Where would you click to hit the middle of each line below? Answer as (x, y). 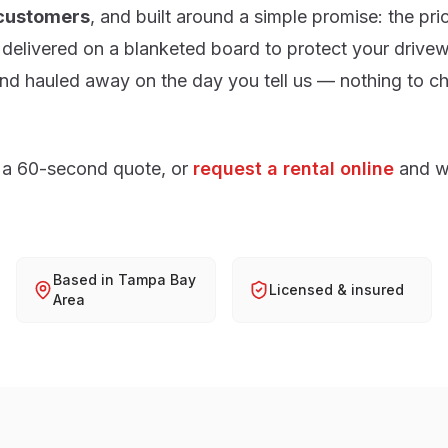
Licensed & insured (336, 289)
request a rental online (293, 168)
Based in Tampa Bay (124, 279)
